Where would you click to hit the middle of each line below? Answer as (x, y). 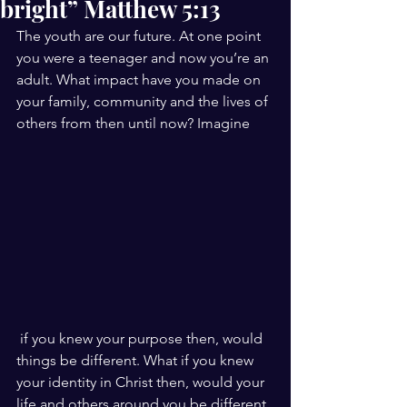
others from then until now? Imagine (133, 123)
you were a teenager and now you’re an (144, 58)
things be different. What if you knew (137, 360)
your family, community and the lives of (144, 101)
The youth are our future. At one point (140, 36)
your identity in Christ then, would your (142, 382)
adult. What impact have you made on (140, 79)
